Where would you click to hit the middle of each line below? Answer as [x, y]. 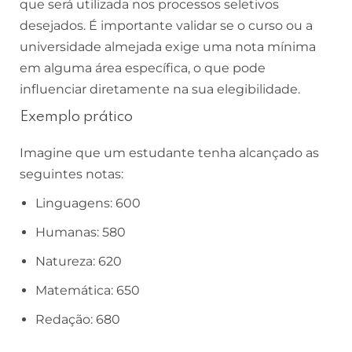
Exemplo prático [76, 117]
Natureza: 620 [79, 262]
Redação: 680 [78, 320]
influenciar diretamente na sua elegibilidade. [160, 90]
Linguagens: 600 [88, 203]
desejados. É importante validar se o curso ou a [166, 26]
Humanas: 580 [81, 233]
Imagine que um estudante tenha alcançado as [169, 153]
